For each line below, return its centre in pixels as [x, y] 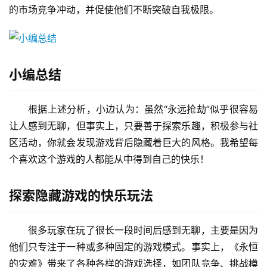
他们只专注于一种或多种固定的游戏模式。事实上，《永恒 [133, 247]
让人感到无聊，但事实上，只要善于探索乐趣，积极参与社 [133, 126]
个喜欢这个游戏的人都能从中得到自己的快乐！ [109, 159]
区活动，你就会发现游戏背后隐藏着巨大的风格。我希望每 [133, 143]
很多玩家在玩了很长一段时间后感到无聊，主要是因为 [143, 230]
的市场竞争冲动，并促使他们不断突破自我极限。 [114, 10]
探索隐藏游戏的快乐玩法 [81, 196]
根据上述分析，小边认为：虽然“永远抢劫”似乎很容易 [143, 109]
